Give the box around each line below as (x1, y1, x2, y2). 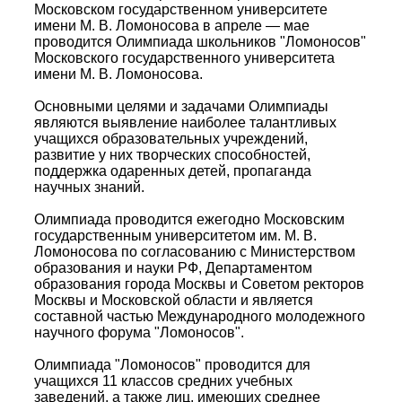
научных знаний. (34, 179, 144, 195)
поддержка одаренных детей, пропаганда (34, 163, 311, 179)
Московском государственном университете (34, 2, 328, 17)
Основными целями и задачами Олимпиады (34, 99, 328, 114)
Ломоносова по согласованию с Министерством (34, 244, 355, 259)
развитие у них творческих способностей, (34, 147, 310, 162)
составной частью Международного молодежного (34, 309, 365, 324)
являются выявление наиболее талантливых (34, 115, 336, 130)
